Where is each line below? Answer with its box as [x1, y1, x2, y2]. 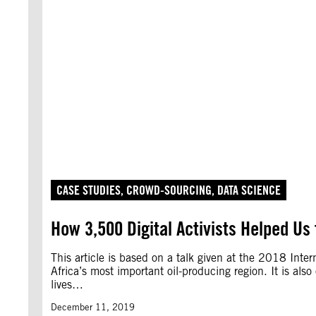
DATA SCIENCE [217, 183, 281, 197]
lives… [51, 278, 83, 291]
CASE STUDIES [56, 183, 121, 197]
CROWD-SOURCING [126, 183, 212, 197]
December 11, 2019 [51, 302, 135, 312]
